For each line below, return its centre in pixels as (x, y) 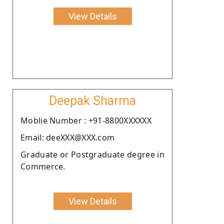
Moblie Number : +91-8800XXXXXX (86, 120)
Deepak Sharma (92, 100)
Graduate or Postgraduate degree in (92, 154)
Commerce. (43, 166)
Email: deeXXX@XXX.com (68, 137)
